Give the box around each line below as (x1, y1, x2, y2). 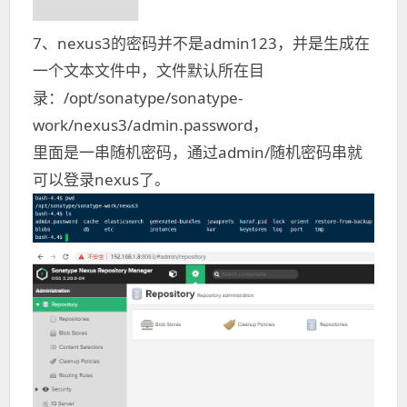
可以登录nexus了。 (33, 168, 170, 190)
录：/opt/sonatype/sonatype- (33, 86, 243, 108)
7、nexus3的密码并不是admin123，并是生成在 (33, 32, 370, 54)
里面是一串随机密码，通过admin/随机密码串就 (33, 141, 362, 163)
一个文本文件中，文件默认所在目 (33, 59, 264, 81)
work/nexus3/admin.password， (33, 114, 268, 135)
